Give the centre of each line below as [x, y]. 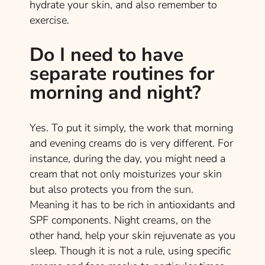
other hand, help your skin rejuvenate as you [132, 235]
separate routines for [122, 73]
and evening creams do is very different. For [131, 143]
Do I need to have [106, 54]
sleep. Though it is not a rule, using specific [130, 251]
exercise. [49, 20]
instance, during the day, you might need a [127, 158]
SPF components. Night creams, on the [120, 220]
